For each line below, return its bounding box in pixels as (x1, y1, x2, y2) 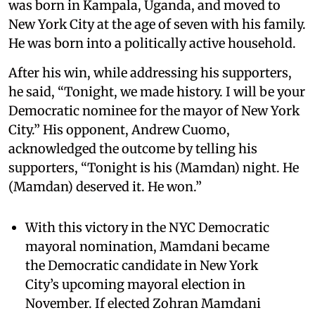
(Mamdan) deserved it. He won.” (8, 178, 202, 195)
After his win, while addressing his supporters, (8, 64, 292, 81)
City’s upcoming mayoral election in (25, 276, 245, 292)
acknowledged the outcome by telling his (8, 140, 257, 157)
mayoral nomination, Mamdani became (25, 238, 269, 255)
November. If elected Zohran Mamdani (25, 295, 261, 311)
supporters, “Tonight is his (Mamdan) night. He (8, 159, 302, 176)
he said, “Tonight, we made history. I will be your (8, 83, 305, 100)
